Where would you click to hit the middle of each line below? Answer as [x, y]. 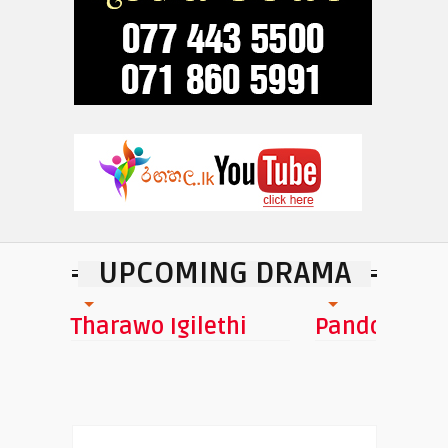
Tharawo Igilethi [158, 327]
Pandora [360, 327]
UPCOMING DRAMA [224, 273]
